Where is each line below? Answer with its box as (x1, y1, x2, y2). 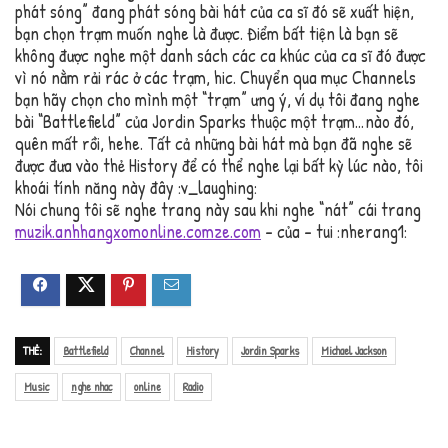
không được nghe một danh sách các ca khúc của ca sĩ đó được (15, 43, 426, 69)
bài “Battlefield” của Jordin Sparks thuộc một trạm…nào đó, (15, 109, 414, 135)
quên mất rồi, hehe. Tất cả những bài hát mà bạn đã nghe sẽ (15, 131, 412, 157)
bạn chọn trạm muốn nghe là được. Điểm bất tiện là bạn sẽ (15, 21, 398, 47)
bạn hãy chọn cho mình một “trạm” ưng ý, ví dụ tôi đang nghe (15, 87, 420, 113)
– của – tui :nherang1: (261, 219, 407, 245)
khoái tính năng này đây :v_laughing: (15, 175, 257, 201)
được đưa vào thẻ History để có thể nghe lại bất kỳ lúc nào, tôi (15, 153, 423, 179)
